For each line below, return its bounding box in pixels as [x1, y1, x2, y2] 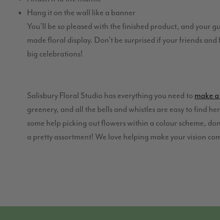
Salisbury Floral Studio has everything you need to [27, 90, 194, 101]
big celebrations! [27, 49, 86, 59]
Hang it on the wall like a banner [27, 7, 136, 18]
